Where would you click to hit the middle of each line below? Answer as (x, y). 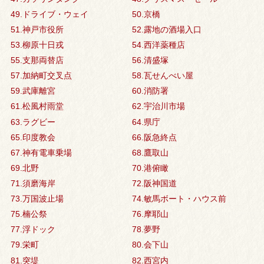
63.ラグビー (33, 122)
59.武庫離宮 (33, 91)
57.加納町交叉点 (41, 76)
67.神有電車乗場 (41, 152)
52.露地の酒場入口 (166, 29)
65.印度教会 (33, 137)
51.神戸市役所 (37, 29)
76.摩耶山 (150, 214)
